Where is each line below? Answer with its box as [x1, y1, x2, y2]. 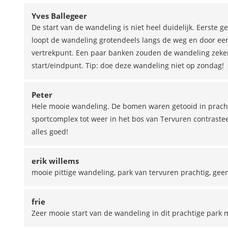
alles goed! [32, 127, 68, 136]
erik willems [32, 156, 79, 166]
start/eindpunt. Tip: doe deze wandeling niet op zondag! [32, 61, 224, 70]
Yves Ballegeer [32, 11, 87, 21]
